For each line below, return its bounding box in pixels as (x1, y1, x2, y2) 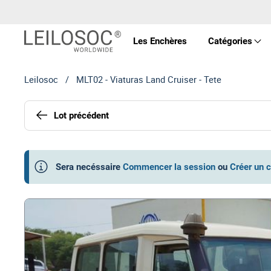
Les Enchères (132, 35, 187, 47)
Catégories (207, 36, 252, 47)
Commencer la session (123, 162, 215, 172)
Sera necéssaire (56, 162, 120, 172)
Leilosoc (24, 73, 58, 85)
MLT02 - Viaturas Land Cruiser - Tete (76, 73, 221, 85)
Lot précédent (54, 109, 109, 121)
